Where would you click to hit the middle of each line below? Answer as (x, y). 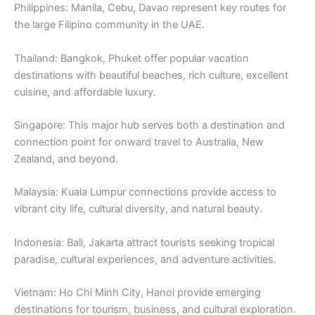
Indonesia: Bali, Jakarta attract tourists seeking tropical (144, 242)
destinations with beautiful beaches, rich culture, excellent (151, 75)
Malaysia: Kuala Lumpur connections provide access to (145, 192)
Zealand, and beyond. (66, 159)
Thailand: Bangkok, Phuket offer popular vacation (131, 58)
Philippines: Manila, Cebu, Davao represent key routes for (150, 8)
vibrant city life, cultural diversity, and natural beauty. (138, 209)
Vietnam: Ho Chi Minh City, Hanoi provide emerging (137, 293)
